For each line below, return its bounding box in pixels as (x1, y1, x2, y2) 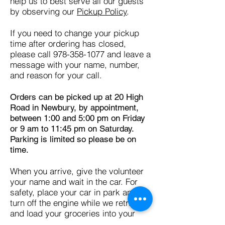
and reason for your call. (10, 70, 102, 80)
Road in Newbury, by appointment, (10, 102, 139, 113)
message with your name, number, (10, 59, 140, 70)
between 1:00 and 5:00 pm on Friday (10, 113, 145, 123)
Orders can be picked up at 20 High (10, 92, 143, 102)
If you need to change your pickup (10, 28, 139, 38)
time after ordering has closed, (10, 38, 126, 49)
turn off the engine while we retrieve (10, 197, 144, 208)
